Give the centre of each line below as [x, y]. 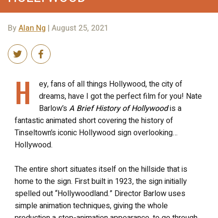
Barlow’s [54, 108]
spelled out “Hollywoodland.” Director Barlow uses [100, 193]
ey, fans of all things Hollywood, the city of [111, 84]
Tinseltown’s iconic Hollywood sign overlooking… [96, 133]
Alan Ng [32, 28]
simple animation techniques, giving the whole [91, 206]
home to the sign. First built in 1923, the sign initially [101, 181]
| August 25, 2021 [77, 28]
